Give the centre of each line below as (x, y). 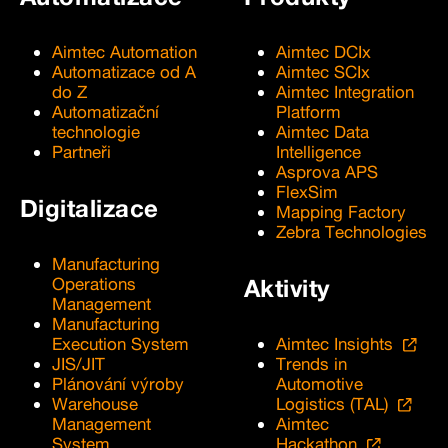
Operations (94, 283)
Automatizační (105, 111)
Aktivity (287, 287)
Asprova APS (327, 171)
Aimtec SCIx (323, 71)
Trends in (311, 363)
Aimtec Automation (124, 51)
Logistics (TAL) (332, 403)
